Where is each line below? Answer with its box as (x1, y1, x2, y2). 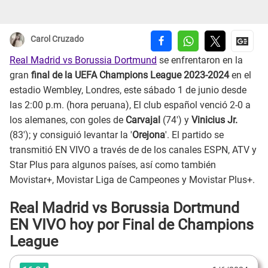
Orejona (132, 129, 165, 141)
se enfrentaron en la (157, 54, 243, 66)
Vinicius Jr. (191, 114, 237, 126)
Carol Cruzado (31, 34, 84, 44)
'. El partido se (165, 129, 224, 141)
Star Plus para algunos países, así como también (10, 159, 216, 171)
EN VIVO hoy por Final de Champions (10, 216, 254, 234)
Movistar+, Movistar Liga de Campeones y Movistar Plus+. (10, 174, 255, 186)
